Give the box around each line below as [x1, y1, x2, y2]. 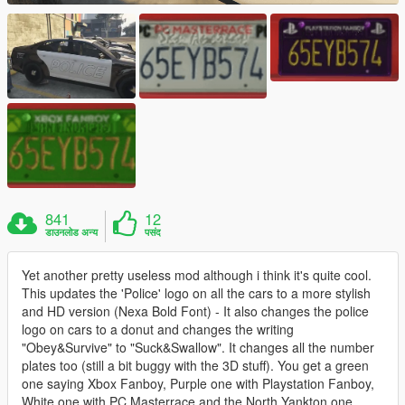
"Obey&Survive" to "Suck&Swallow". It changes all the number [22, 338, 374, 357]
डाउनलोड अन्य [45, 225, 99, 240]
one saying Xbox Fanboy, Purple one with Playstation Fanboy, [22, 374, 374, 393]
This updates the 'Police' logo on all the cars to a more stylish [22, 284, 371, 303]
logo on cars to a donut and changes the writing [22, 320, 294, 339]
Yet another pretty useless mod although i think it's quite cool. [22, 266, 372, 285]
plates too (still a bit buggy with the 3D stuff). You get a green [22, 356, 369, 375]
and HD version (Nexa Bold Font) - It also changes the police [22, 302, 369, 321]
